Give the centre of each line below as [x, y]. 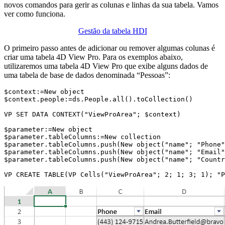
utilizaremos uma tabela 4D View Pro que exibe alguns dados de [106, 66]
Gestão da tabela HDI [113, 31]
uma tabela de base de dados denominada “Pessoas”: [87, 75]
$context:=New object [44, 91]
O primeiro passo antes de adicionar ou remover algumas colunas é [109, 48]
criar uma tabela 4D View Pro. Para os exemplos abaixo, [93, 57]
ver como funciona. [35, 14]
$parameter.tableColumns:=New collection [82, 137]
